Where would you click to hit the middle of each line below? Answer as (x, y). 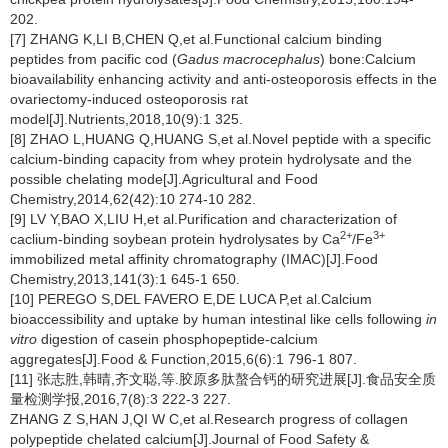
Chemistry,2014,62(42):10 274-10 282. (133, 199)
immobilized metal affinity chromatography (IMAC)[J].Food (194, 259)
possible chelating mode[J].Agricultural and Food (164, 179)
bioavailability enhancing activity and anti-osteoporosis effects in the (223, 79)
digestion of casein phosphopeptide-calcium (177, 339)
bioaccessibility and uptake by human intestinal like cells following (218, 319)
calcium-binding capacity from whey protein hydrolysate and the (211, 159)
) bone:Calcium (368, 59)
